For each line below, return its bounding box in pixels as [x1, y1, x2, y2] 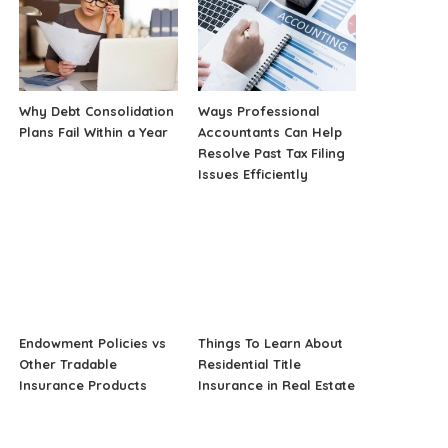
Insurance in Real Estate [197, 377, 355, 394]
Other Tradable [19, 356, 118, 373]
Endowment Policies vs [19, 335, 167, 352]
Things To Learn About [197, 335, 343, 352]
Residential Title [197, 356, 301, 373]
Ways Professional [197, 102, 320, 119]
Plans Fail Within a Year [19, 123, 169, 140]
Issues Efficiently [197, 165, 308, 182]
